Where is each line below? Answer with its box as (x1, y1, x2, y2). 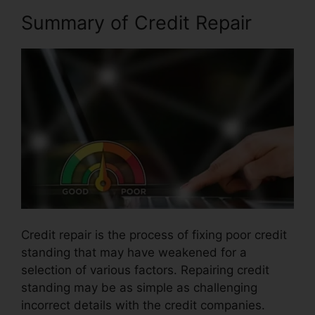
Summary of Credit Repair (21, 11, 252, 34)
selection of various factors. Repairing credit (21, 263, 269, 278)
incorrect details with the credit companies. (21, 298, 265, 313)
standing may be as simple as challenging (21, 281, 257, 295)
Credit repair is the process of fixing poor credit (21, 228, 287, 243)
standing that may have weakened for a (21, 245, 247, 260)
